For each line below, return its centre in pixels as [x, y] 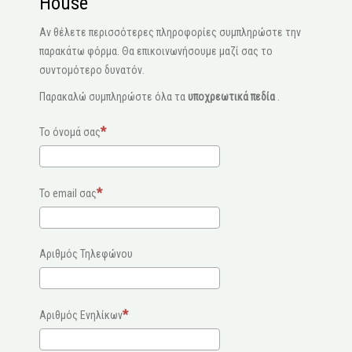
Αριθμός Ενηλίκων [81, 315]
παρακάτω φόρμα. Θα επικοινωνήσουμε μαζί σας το [156, 51]
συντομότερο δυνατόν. [93, 70]
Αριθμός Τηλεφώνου [86, 254]
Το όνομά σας [70, 132]
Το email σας [68, 193]
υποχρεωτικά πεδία [231, 97]
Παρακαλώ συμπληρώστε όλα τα [114, 97]
